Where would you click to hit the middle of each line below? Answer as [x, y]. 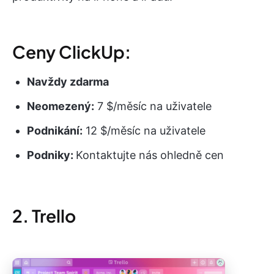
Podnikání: [55, 130]
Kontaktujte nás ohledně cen [150, 155]
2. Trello [44, 215]
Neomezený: [61, 106]
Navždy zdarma [68, 81]
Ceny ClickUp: [72, 51]
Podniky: [51, 155]
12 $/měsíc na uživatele [144, 130]
